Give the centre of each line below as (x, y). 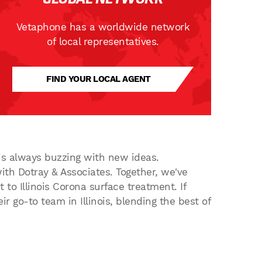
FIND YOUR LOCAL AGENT (99, 79)
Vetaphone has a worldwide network (103, 27)
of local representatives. (103, 42)
